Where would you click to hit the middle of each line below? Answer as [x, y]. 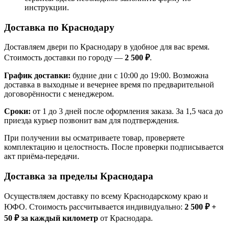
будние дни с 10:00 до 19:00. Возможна [140, 76]
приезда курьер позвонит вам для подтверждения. [91, 121]
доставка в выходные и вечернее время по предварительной [109, 85]
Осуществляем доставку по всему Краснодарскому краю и [106, 196]
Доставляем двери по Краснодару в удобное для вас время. [107, 47]
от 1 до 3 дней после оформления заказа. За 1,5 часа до [127, 111]
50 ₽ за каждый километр [51, 218]
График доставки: [37, 76]
